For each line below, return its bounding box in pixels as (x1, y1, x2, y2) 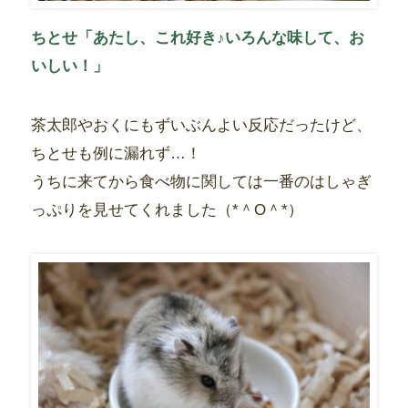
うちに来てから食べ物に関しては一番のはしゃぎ (30, 172, 372, 190)
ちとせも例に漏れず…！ (30, 144, 201, 162)
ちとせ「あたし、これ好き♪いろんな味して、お (30, 29, 364, 47)
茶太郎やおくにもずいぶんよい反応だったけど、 (30, 116, 372, 134)
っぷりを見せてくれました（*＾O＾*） (30, 200, 303, 219)
